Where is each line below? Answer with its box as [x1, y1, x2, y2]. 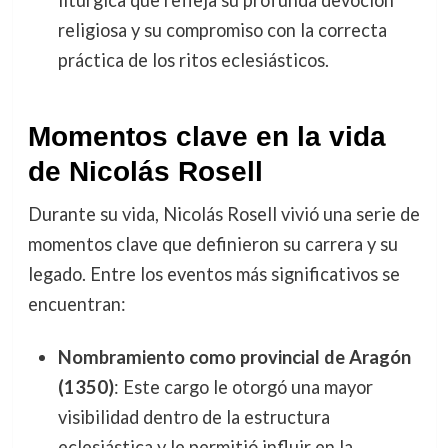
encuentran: [27, 292, 126, 315]
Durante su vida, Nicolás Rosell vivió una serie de [27, 202, 420, 225]
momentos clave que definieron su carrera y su [27, 232, 398, 255]
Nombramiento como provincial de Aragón [57, 345, 411, 368]
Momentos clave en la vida [27, 120, 386, 152]
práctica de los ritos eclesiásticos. [57, 49, 329, 72]
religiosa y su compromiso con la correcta [57, 19, 387, 42]
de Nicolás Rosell [27, 155, 263, 187]
